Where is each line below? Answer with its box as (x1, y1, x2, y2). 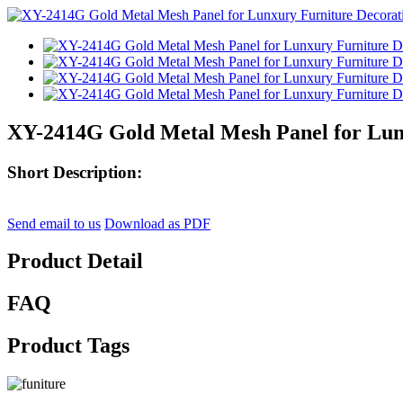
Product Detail (7, 249, 143, 273)
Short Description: (7, 162, 142, 182)
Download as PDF (104, 215, 210, 231)
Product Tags (7, 334, 130, 358)
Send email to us (7, 215, 101, 231)
